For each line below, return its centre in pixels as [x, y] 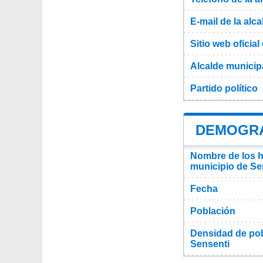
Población [213, 211]
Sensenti [210, 244]
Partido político [224, 89]
